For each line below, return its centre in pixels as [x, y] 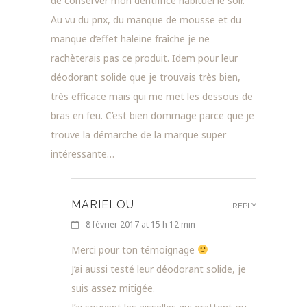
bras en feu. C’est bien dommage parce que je [152, 115]
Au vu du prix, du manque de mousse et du [146, 19]
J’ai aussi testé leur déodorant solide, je [159, 269]
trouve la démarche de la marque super [138, 134]
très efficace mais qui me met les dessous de [152, 96]
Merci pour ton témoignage [134, 249]
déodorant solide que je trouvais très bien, [146, 77]
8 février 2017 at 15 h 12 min [140, 224]
